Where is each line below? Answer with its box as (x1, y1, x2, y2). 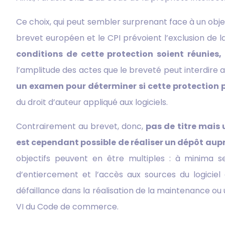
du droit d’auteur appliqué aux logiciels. (16, 96, 168, 108)
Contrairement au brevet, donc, (16, 120, 146, 132)
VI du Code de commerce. (16, 200, 119, 212)
